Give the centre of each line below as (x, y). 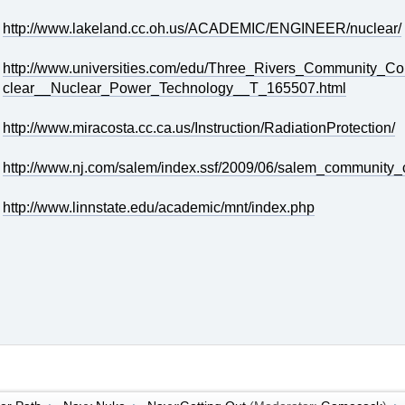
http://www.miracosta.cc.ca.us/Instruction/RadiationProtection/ (198, 128)
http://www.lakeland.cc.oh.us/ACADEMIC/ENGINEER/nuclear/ (202, 29)
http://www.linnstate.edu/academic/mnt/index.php (158, 208)
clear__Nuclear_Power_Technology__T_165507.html (174, 89)
